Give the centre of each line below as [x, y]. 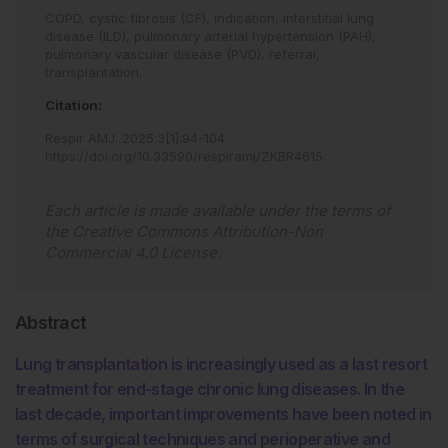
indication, [248, 18]
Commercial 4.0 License [131, 252]
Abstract [51, 322]
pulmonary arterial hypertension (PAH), [255, 36]
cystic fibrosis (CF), [151, 18]
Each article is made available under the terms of [218, 210]
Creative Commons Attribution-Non [197, 231]
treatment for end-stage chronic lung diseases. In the [210, 389]
